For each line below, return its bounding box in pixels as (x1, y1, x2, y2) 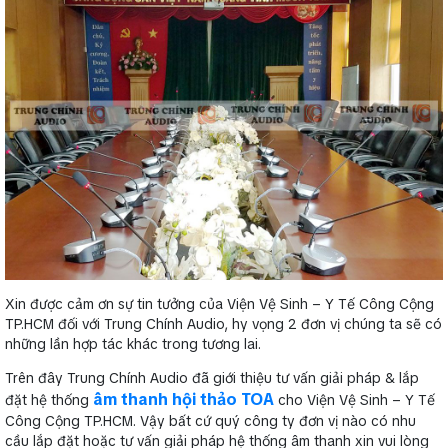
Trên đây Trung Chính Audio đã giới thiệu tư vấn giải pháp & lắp (5, 368, 419, 387)
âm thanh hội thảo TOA (93, 388, 274, 410)
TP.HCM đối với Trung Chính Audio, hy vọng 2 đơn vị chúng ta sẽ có (5, 314, 442, 333)
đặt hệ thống (5, 390, 93, 409)
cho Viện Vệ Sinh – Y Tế (274, 390, 435, 409)
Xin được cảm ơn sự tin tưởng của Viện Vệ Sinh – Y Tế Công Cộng (5, 294, 434, 313)
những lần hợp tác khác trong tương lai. (5, 334, 261, 353)
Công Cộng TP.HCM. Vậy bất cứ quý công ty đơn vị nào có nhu (5, 411, 416, 430)
